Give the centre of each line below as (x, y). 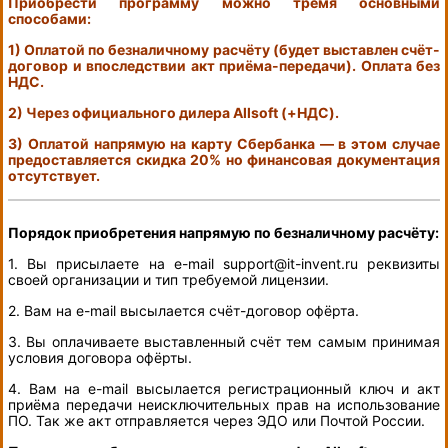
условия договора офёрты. (100, 358)
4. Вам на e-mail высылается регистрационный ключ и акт (224, 389)
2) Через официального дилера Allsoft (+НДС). (173, 113)
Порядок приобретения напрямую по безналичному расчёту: (223, 233)
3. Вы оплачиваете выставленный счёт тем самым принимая (224, 342)
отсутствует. (54, 176)
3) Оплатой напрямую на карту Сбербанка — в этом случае (224, 144)
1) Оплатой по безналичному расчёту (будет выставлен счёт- (224, 50)
